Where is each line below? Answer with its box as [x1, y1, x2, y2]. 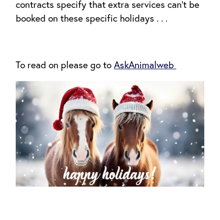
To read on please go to [16, 58, 114, 71]
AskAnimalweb [114, 58, 176, 71]
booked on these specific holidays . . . [16, 12, 167, 25]
